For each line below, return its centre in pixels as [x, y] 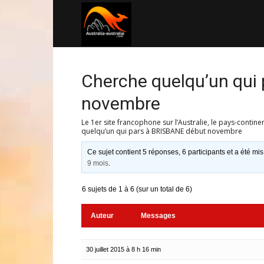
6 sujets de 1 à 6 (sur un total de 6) [137, 189]
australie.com [156, 70]
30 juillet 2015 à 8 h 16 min [123, 249]
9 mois [98, 163]
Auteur [102, 216]
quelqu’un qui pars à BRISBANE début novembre [162, 131]
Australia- [148, 23]
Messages [158, 216]
